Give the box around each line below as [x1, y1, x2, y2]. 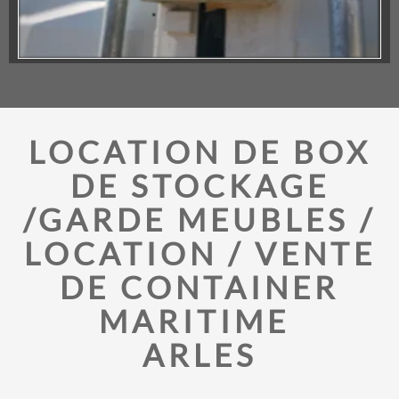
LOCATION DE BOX [28, 133, 371, 170]
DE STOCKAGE [69, 167, 330, 204]
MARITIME [99, 302, 300, 339]
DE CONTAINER [60, 268, 339, 305]
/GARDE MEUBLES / [23, 200, 376, 238]
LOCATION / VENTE [23, 234, 376, 272]
